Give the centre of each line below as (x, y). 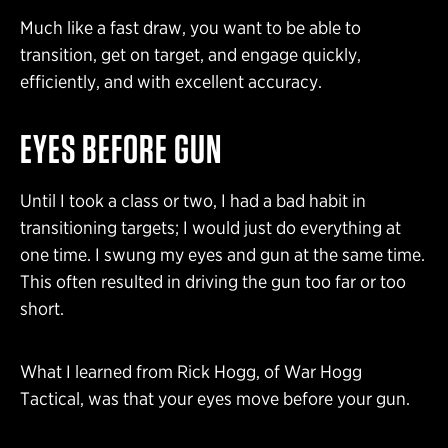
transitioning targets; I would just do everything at (210, 228)
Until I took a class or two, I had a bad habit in (193, 201)
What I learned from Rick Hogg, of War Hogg (191, 372)
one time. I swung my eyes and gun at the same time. (222, 255)
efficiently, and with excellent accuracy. (173, 82)
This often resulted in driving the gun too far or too (213, 282)
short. (44, 309)
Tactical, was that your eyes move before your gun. (217, 399)
